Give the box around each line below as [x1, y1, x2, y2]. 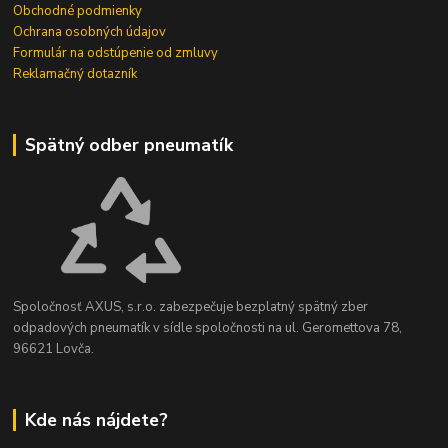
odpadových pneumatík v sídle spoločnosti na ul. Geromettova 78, [13, 318, 403, 337]
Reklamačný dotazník [13, 64, 138, 83]
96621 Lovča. [13, 339, 95, 358]
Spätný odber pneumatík [24, 132, 233, 157]
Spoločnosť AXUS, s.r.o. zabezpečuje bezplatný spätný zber [13, 297, 369, 316]
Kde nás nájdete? [24, 407, 168, 432]
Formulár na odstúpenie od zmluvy [13, 43, 219, 62]
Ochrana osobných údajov [13, 22, 167, 41]
